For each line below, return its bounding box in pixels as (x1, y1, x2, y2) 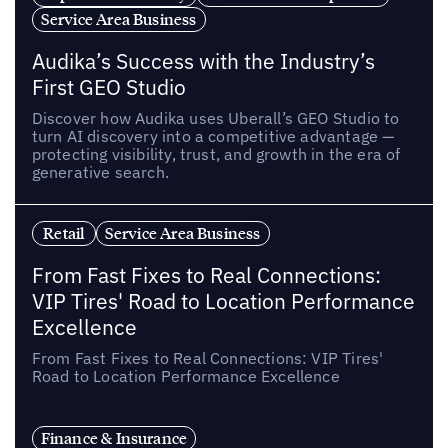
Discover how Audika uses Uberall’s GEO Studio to (31, 107, 400, 128)
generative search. (31, 161, 170, 182)
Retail (43, 223, 85, 244)
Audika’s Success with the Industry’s (31, 47, 375, 75)
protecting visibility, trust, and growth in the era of (31, 143, 401, 164)
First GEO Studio (31, 73, 186, 101)
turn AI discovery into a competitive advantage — (31, 125, 395, 146)
